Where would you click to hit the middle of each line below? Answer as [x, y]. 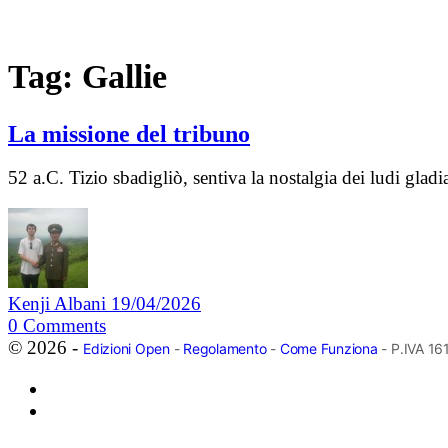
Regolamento [225, 349]
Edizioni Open [126, 349]
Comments [64, 326]
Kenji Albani [59, 304]
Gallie [124, 76]
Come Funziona [328, 349]
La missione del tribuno [129, 133]
